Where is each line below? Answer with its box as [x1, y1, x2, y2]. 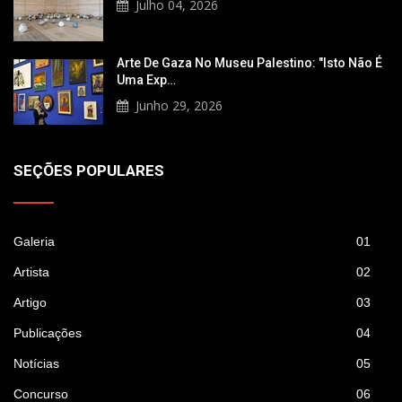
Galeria [13, 234, 55, 249]
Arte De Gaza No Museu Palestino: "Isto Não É [117, 56, 382, 71]
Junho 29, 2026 [135, 97, 223, 115]
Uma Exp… [117, 73, 176, 88]
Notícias [13, 356, 59, 371]
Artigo [13, 295, 47, 310]
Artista [13, 265, 49, 280]
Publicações [13, 326, 82, 341]
